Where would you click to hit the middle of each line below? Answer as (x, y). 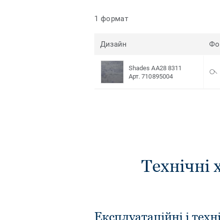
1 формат (111, 18)
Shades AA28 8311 (155, 68)
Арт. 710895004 (151, 76)
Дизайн (114, 44)
